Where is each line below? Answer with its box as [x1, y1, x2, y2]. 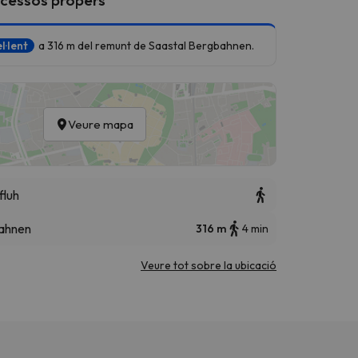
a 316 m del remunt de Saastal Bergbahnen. [38, 38, 254, 53]
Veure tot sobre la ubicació [141, 257, 276, 272]
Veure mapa [67, 116, 133, 132]
